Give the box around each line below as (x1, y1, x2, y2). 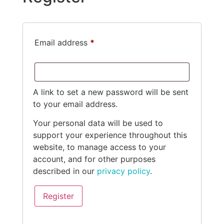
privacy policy (97, 166, 150, 176)
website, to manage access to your (33, 142, 166, 152)
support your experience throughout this (33, 130, 187, 140)
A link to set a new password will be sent (33, 86, 188, 97)
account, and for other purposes (33, 154, 155, 164)
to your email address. (33, 98, 117, 109)
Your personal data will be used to (33, 118, 163, 128)
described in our (33, 166, 97, 176)
